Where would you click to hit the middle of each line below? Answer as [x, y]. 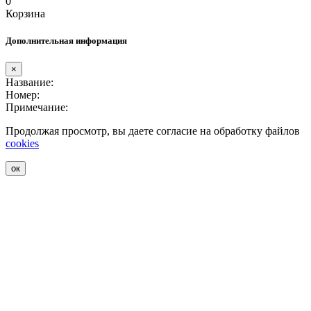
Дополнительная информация [66, 41]
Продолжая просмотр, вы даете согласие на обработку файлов [153, 131]
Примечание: [37, 108]
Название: [30, 83]
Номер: [23, 95]
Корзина [25, 13]
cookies [22, 144]
